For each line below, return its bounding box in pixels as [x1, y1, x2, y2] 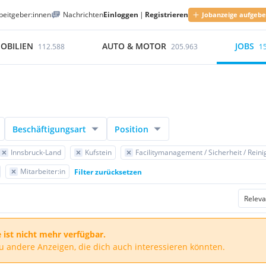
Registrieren [145, 9, 188, 20]
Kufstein [85, 147, 112, 157]
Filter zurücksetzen [74, 166, 142, 177]
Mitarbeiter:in [20, 166, 65, 176]
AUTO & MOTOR [102, 40, 167, 52]
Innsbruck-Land [11, 147, 61, 157]
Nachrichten [63, 9, 103, 20]
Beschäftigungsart [12, 123, 86, 135]
